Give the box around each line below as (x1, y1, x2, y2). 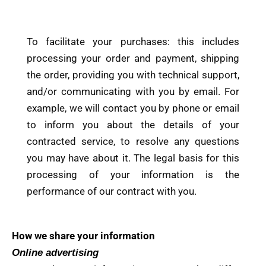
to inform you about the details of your (27, 118, 239, 131)
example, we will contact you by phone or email (27, 102, 239, 114)
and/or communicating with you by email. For (27, 85, 239, 97)
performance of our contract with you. (27, 185, 197, 197)
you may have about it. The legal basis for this (27, 151, 239, 164)
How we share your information (12, 229, 155, 242)
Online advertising (12, 246, 99, 258)
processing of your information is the (27, 168, 239, 180)
